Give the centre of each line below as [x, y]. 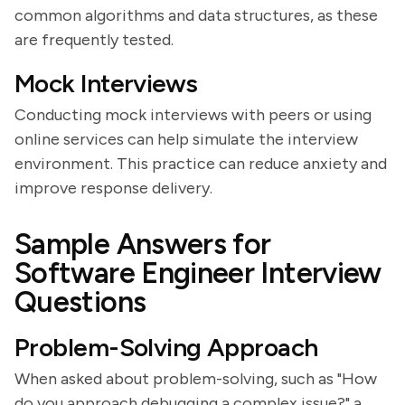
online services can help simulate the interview [186, 139]
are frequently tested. [94, 40]
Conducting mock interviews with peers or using [193, 115]
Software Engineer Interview [198, 273]
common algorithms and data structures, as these [196, 15]
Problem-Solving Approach [166, 347]
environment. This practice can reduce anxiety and [201, 164]
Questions [80, 302]
